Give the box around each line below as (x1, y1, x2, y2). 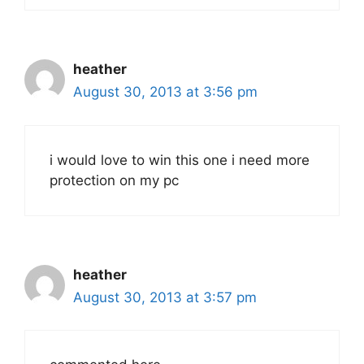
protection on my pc (50, 171, 179, 188)
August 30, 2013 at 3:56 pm (73, 84, 258, 101)
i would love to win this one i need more (50, 151, 310, 168)
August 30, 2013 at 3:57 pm (73, 288, 257, 305)
